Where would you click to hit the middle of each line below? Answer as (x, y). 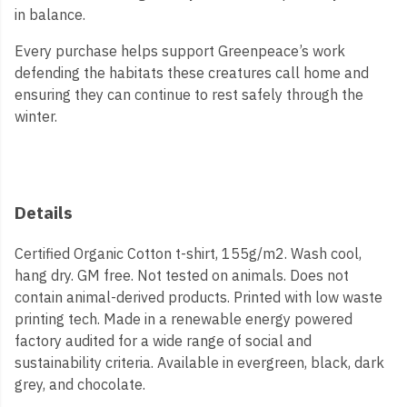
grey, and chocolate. (80, 385)
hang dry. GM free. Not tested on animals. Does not (182, 276)
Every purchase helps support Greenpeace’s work (180, 51)
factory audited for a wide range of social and (163, 341)
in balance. (50, 15)
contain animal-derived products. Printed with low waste (199, 298)
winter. (36, 116)
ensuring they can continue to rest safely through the (189, 94)
